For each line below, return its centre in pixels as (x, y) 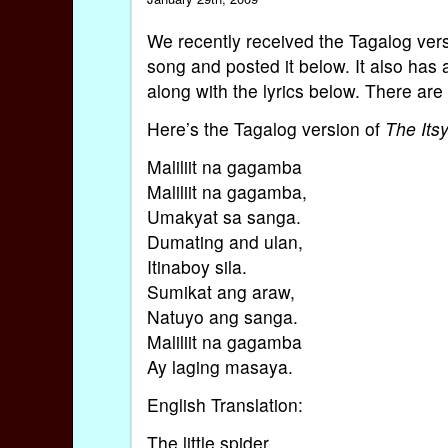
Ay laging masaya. (219, 367)
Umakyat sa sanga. (223, 217)
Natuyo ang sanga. (222, 317)
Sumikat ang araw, (220, 292)
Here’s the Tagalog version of (265, 128)
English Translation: (224, 405)
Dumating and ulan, (224, 242)
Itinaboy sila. (196, 267)
